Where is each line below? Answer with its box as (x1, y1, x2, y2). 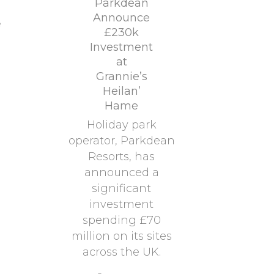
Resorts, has (88, 150, 155, 163)
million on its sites (71, 229, 172, 243)
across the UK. (82, 245, 161, 259)
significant (92, 182, 151, 195)
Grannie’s (95, 70, 147, 83)
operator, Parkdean (68, 134, 175, 147)
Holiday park (86, 118, 157, 131)
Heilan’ (102, 84, 141, 98)
